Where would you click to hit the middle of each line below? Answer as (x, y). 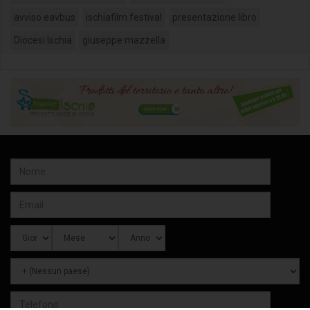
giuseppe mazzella (124, 40)
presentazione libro (215, 18)
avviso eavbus (45, 18)
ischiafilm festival (124, 18)
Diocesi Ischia (43, 40)
